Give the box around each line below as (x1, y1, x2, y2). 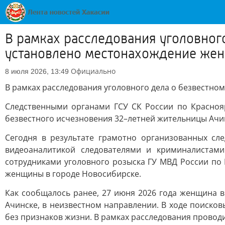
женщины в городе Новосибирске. (5, 168, 141, 179)
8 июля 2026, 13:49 (5, 67, 69, 75)
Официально (71, 66, 116, 76)
